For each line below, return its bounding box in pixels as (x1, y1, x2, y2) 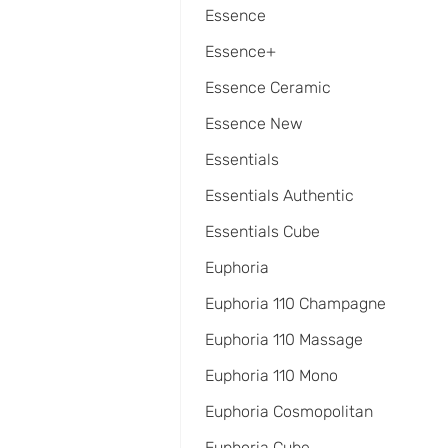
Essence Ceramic (205, 78, 331, 97)
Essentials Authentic (205, 186, 354, 205)
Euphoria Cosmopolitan (205, 402, 373, 421)
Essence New (205, 114, 303, 133)
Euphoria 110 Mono (205, 366, 338, 385)
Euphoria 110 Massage (205, 330, 363, 349)
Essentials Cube (205, 222, 320, 241)
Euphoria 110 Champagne (205, 294, 386, 313)
